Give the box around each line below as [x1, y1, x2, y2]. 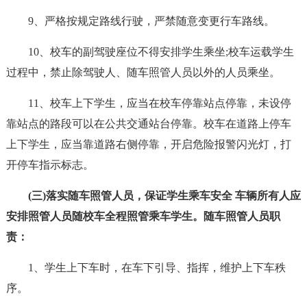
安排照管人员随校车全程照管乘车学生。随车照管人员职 [5, 210, 280, 222]
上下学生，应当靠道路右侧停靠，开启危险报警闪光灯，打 [5, 138, 291, 150]
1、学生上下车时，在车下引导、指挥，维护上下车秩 [27, 262, 286, 273]
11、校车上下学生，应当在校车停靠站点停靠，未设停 [27, 97, 291, 109]
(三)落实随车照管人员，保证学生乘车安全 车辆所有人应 [27, 190, 301, 201]
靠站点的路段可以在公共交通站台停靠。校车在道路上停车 [5, 118, 291, 130]
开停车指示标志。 [5, 159, 94, 171]
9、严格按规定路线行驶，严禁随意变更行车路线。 [27, 15, 275, 27]
